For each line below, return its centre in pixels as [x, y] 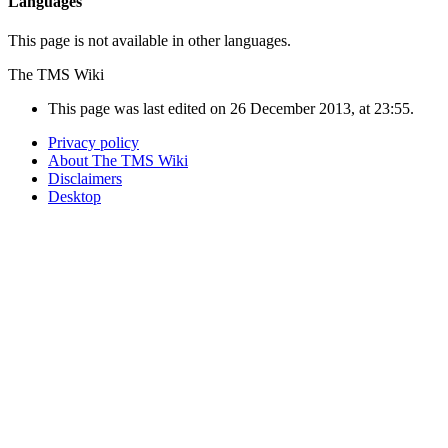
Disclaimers [85, 179]
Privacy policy [93, 143]
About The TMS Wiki [118, 161]
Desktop [74, 197]
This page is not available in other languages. [149, 41]
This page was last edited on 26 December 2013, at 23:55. [231, 109]
